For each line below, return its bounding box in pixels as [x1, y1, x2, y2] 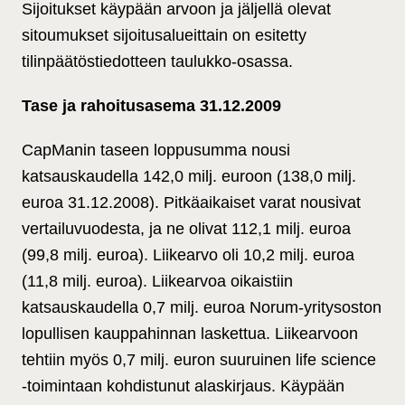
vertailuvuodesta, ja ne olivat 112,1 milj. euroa [22, 220, 351, 239]
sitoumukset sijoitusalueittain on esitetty [22, 26, 306, 45]
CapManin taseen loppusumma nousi [22, 141, 290, 160]
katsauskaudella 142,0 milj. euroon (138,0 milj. [22, 167, 356, 186]
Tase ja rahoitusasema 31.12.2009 [22, 97, 281, 116]
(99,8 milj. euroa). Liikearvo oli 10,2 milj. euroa [22, 246, 354, 265]
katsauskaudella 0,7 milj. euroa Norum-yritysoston [22, 298, 381, 317]
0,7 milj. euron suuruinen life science [113, 351, 376, 370]
